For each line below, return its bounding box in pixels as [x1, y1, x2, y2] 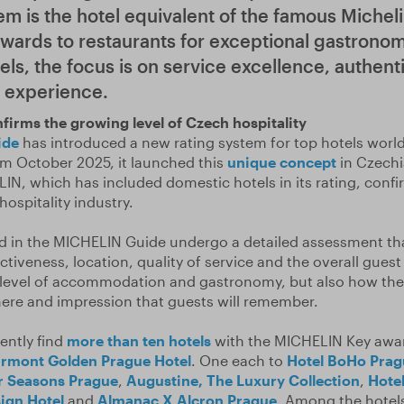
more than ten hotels [66, 332, 211, 349]
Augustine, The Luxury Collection [125, 372, 360, 389]
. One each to [190, 352, 287, 369]
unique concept [226, 153, 336, 170]
